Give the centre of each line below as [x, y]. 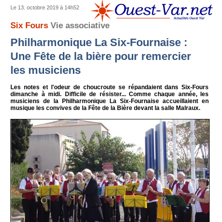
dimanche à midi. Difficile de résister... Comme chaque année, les [110, 94]
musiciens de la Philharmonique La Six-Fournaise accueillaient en [110, 101]
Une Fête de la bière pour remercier [101, 56]
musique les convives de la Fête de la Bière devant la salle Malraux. [106, 108]
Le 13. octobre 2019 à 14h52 [45, 7]
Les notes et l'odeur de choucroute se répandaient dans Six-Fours [110, 87]
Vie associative [80, 25]
